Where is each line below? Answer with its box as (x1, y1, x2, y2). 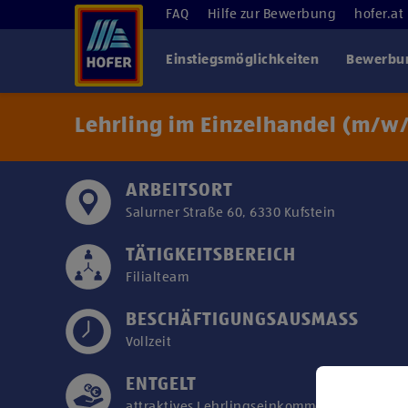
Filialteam (126, 270, 189, 284)
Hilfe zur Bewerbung (207, 6, 336, 21)
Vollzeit (126, 335, 171, 349)
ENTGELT (126, 376, 197, 394)
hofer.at (354, 6, 403, 21)
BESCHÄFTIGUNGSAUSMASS (126, 311, 359, 330)
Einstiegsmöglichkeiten (166, 53, 319, 66)
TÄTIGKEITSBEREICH (126, 247, 296, 265)
